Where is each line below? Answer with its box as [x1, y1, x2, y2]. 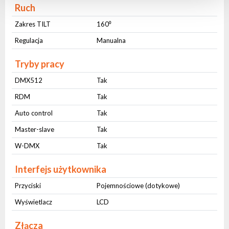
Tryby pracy [15, 58, 65, 70]
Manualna [97, 36, 126, 45]
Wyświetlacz [15, 198, 53, 207]
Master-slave [15, 125, 55, 134]
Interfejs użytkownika [15, 164, 107, 175]
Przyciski [15, 181, 41, 190]
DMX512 [15, 76, 43, 85]
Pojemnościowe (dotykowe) [97, 181, 180, 190]
